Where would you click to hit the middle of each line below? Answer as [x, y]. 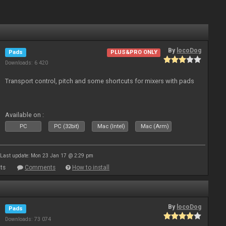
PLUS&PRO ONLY [134, 52]
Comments [40, 167]
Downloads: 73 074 [28, 219]
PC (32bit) [67, 126]
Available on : [25, 115]
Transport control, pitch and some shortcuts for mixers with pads [100, 81]
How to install [91, 167]
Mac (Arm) [155, 126]
